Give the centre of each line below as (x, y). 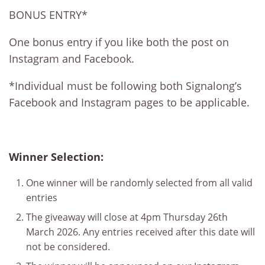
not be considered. (68, 247)
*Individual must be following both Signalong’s (125, 86)
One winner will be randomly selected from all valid (139, 183)
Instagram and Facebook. (72, 59)
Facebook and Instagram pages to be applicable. (129, 102)
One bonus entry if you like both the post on (119, 42)
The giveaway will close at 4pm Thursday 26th (127, 217)
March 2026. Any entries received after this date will (140, 232)
